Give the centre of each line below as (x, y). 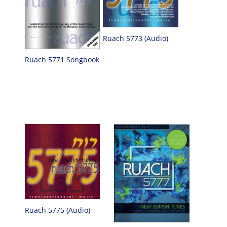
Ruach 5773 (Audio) (136, 39)
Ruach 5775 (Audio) (57, 210)
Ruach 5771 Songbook (62, 60)
